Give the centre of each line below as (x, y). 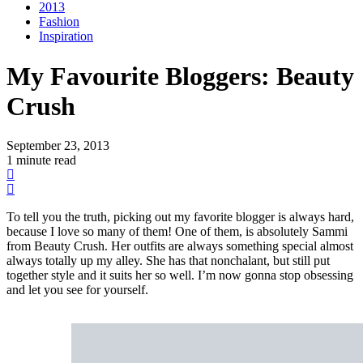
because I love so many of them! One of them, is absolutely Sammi (177, 232)
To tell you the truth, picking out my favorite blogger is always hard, (180, 217)
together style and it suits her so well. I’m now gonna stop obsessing (180, 275)
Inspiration (66, 36)
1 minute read (41, 160)
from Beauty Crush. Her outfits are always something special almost (180, 246)
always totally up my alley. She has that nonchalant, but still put (168, 261)
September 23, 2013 (58, 146)
